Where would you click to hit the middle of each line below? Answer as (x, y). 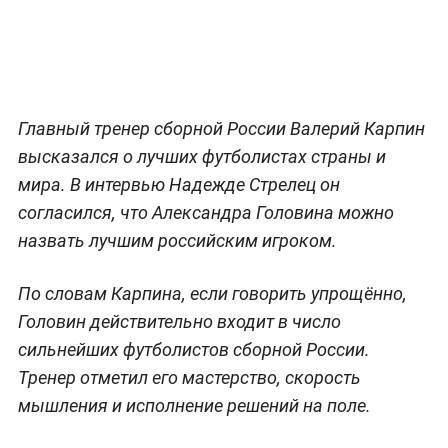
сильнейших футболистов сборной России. (193, 349)
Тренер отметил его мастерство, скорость (189, 377)
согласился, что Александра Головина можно (205, 212)
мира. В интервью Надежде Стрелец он (178, 184)
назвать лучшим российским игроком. (177, 240)
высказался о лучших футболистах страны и (201, 156)
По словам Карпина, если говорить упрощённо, (212, 293)
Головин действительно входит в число (179, 321)
